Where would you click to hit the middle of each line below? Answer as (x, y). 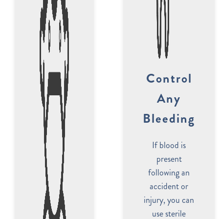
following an (169, 172)
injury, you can (169, 200)
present (169, 159)
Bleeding (169, 118)
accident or (169, 186)
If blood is (169, 145)
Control (169, 78)
